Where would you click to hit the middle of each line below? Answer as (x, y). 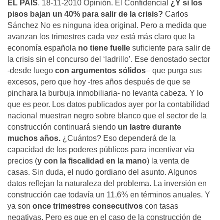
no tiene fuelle (104, 48)
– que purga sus (174, 70)
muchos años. (34, 138)
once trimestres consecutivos (88, 206)
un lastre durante (150, 127)
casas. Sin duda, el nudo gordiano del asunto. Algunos (102, 172)
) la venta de (168, 161)
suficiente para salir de (170, 48)
